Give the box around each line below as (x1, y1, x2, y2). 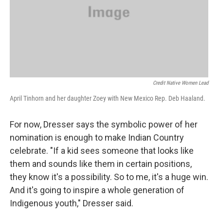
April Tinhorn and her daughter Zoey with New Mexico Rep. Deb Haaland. (10, 94, 205, 103)
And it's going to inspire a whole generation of (10, 185, 184, 196)
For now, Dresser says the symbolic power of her (10, 119, 198, 130)
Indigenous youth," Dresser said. (10, 198, 135, 209)
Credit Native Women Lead (153, 80, 208, 87)
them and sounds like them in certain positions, (10, 159, 192, 169)
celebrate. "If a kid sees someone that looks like (10, 145, 194, 156)
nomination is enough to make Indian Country (10, 132, 184, 143)
